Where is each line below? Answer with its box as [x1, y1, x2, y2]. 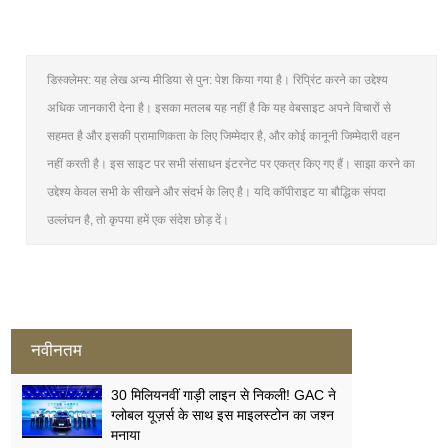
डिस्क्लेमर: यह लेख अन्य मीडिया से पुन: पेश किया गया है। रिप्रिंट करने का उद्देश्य [47, 73, 389, 88]
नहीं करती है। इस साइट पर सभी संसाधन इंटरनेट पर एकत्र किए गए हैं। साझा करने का [47, 157, 416, 172]
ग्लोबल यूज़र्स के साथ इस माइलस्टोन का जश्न [111, 407, 335, 424]
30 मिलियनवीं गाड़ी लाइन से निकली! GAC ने [111, 387, 337, 404]
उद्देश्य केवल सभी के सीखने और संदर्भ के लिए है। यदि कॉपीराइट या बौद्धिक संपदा [47, 185, 387, 200]
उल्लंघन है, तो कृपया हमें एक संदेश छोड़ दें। [47, 213, 230, 228]
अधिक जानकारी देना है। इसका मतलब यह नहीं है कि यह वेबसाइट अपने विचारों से [47, 101, 392, 116]
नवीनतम [31, 341, 83, 361]
